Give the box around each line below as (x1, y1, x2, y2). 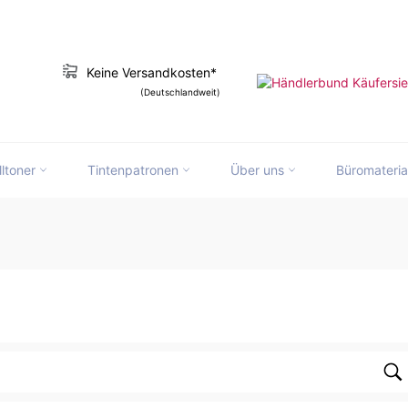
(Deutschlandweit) (140, 87, 220, 98)
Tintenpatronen (87, 162, 182, 178)
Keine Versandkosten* (87, 65, 217, 81)
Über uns (230, 162, 288, 178)
